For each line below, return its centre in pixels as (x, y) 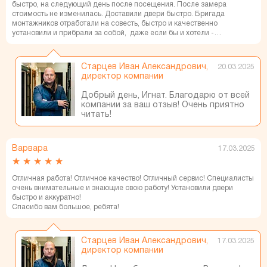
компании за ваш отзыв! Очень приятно (163, 105)
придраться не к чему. (50, 43)
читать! (96, 115)
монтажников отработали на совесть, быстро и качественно (115, 24)
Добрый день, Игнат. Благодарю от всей (165, 96)
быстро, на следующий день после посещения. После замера (119, 4)
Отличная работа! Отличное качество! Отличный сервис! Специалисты (133, 178)
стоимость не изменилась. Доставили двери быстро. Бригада (118, 14)
